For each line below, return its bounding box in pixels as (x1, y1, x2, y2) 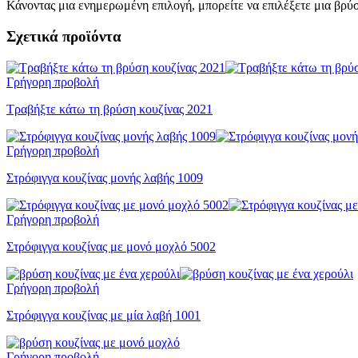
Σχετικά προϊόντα (6, 28, 121, 45)
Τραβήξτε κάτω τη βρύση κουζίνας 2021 (6, 101, 213, 116)
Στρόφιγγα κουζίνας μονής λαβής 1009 (6, 170, 203, 185)
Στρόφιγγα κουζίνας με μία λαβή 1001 (6, 308, 201, 322)
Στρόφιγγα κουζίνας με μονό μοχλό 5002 (6, 239, 216, 253)
